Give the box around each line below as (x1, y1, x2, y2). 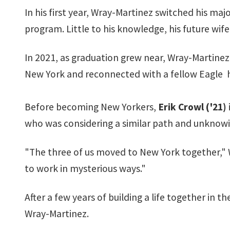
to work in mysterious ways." (25, 162, 146, 175)
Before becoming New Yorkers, (25, 101, 158, 113)
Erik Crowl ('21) (158, 101, 226, 113)
